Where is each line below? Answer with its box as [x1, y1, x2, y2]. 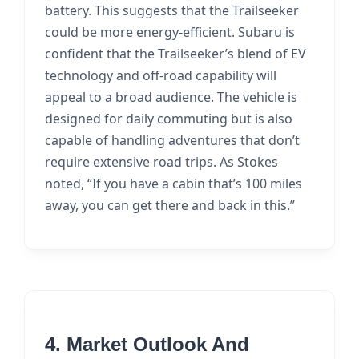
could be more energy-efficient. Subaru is [45, 23, 295, 41]
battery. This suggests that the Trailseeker [45, 2, 299, 19]
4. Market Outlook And [45, 333, 249, 355]
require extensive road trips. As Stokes [45, 153, 278, 171]
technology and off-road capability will [45, 67, 276, 84]
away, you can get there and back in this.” [45, 196, 295, 214]
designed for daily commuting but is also [45, 110, 292, 127]
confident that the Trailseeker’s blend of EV [45, 45, 306, 63]
